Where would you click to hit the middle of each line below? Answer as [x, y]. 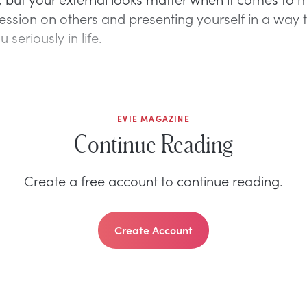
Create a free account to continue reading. [153, 180]
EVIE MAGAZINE [153, 119]
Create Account [153, 230]
